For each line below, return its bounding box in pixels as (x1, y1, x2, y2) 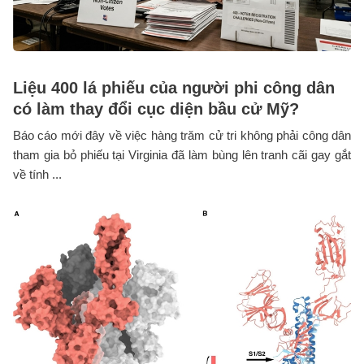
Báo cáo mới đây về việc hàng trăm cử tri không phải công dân (13, 128, 351, 143)
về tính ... (13, 167, 62, 182)
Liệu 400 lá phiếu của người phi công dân (13, 79, 335, 97)
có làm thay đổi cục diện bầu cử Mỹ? (13, 100, 299, 119)
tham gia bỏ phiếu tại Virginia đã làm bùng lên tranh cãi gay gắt (13, 148, 351, 162)
